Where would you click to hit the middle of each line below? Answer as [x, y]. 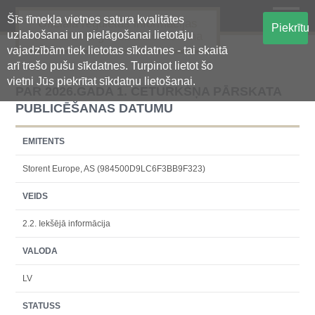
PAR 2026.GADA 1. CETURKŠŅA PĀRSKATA [149, 91]
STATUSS [42, 306]
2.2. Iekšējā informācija [67, 224]
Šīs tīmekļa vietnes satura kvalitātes [96, 19]
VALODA [40, 251]
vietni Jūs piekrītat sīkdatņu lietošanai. [101, 81]
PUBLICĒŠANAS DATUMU [95, 108]
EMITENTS [44, 141]
